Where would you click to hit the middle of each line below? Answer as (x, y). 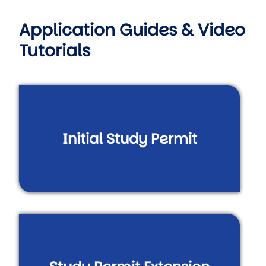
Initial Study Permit (129, 139)
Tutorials (55, 51)
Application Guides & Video (132, 30)
